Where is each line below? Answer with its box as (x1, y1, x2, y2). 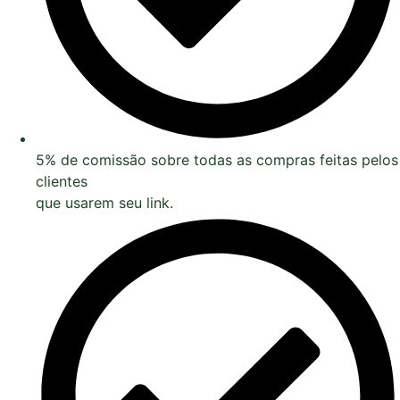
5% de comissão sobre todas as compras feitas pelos (36, 151, 398, 170)
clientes (36, 172, 87, 191)
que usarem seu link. (36, 194, 173, 212)
